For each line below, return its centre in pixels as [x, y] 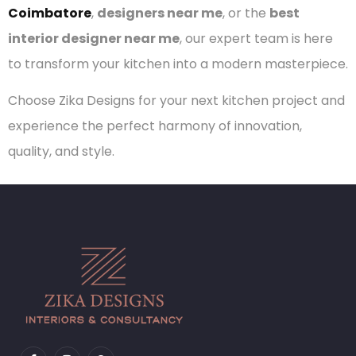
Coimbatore [50, 13]
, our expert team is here [256, 38]
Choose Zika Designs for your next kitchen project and [176, 101]
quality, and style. [61, 152]
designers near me [160, 13]
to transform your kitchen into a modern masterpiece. [178, 64]
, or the [246, 13]
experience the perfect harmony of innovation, [155, 126]
